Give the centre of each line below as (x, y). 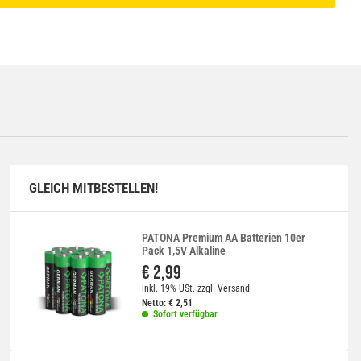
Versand (234, 289)
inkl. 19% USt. (169, 289)
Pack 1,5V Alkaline (184, 251)
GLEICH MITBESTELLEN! (93, 188)
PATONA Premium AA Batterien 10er (224, 238)
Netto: (154, 303)
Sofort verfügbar (186, 315)
